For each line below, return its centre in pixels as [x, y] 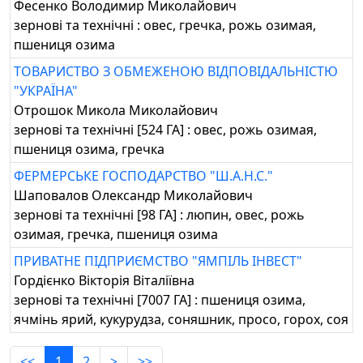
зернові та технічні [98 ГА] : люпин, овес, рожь [159, 215]
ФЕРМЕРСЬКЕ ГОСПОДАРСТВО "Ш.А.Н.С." [143, 176]
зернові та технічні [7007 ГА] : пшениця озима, [160, 300]
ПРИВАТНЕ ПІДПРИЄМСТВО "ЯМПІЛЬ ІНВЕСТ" [158, 261]
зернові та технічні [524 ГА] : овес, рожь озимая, [165, 130]
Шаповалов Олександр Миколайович [133, 195]
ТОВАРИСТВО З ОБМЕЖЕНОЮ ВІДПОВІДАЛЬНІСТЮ [176, 71]
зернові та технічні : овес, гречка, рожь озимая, [165, 25]
